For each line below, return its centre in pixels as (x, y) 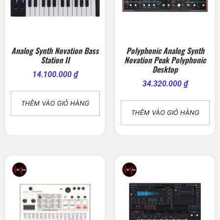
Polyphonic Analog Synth (165, 51)
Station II (55, 60)
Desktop (165, 69)
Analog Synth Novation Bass (55, 51)
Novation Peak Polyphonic (165, 60)
